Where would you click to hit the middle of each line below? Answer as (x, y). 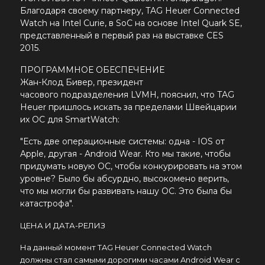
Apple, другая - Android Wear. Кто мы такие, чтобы (125, 154)
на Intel (65, 23)
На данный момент (59, 248)
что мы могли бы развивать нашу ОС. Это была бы (126, 191)
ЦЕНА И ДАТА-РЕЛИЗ (63, 226)
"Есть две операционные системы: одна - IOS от (122, 142)
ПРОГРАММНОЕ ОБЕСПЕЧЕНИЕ (92, 70)
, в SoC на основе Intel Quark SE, (173, 23)
